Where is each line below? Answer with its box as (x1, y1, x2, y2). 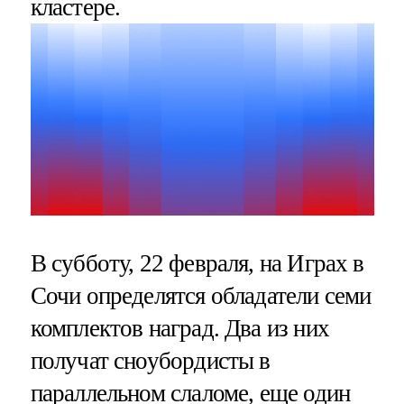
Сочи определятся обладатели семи (30, 281, 372, 309)
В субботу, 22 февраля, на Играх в (30, 249, 364, 277)
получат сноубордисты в (30, 346, 271, 374)
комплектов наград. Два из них (30, 314, 329, 342)
